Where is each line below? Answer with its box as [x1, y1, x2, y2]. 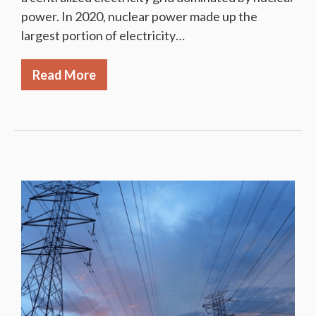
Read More [32, 66, 96, 83]
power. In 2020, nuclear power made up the [21, 8, 257, 24]
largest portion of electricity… [21, 27, 185, 43]
